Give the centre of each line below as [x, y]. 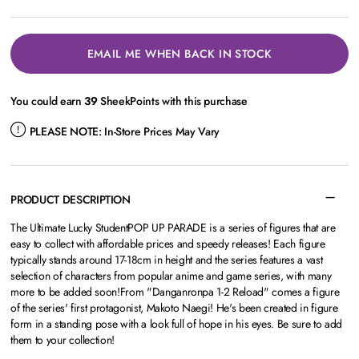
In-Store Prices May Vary [160, 131]
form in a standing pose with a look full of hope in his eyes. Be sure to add [176, 324]
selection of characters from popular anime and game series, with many [171, 276]
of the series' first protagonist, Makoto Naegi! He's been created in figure [174, 308]
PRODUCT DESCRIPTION [71, 200]
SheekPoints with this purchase [172, 101]
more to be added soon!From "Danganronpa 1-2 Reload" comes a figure [175, 292]
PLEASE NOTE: [65, 131]
